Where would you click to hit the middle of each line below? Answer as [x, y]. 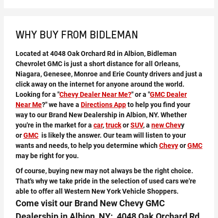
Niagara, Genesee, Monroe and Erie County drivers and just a [109, 74]
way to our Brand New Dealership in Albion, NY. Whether [101, 115]
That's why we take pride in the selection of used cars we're [106, 181]
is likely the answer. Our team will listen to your [112, 135]
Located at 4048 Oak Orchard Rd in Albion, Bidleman [96, 54]
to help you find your [158, 105]
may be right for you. [47, 156]
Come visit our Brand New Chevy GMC [90, 203]
